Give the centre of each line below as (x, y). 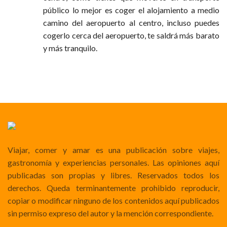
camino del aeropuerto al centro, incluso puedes (131, 22)
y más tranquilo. (70, 48)
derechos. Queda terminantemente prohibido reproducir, (113, 187)
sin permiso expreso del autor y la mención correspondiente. (110, 213)
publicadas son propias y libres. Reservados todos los (113, 175)
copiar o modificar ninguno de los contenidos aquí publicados (113, 200)
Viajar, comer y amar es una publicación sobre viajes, (113, 149)
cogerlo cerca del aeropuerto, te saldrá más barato (131, 35)
